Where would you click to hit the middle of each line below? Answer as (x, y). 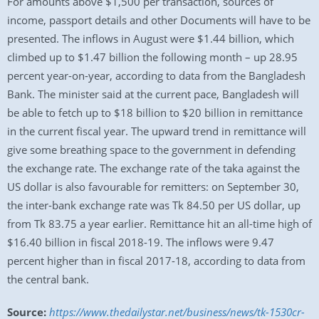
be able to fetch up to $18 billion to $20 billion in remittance (155, 113)
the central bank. (48, 279)
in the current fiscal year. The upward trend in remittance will (157, 131)
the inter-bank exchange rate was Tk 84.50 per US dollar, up (154, 205)
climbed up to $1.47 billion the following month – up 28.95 (152, 57)
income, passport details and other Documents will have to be (159, 20)
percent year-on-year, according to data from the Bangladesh (156, 75)
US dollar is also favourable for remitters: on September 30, (153, 187)
